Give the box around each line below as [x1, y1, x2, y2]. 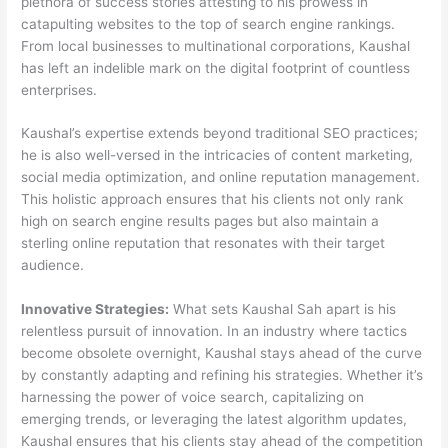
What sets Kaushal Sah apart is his [169, 301, 397, 318]
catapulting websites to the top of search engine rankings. [21, 15, 396, 32]
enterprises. [21, 81, 98, 98]
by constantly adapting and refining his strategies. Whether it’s [21, 367, 424, 384]
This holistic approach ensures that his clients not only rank [21, 191, 404, 208]
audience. [21, 257, 85, 274]
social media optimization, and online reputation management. [21, 169, 421, 186]
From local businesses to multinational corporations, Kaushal [21, 37, 411, 54]
